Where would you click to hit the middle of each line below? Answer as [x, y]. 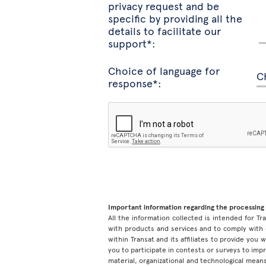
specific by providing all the [175, 18]
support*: [132, 43]
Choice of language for [164, 70]
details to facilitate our [164, 30]
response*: [135, 83]
